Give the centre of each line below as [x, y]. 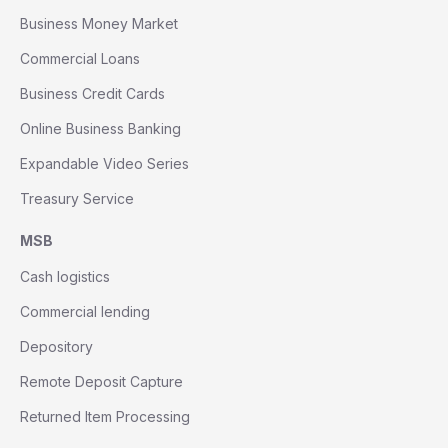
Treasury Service [77, 199]
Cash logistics [65, 277]
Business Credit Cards [92, 94]
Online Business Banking [100, 129]
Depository [56, 347]
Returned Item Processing [105, 417]
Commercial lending [85, 312]
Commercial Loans [80, 59]
